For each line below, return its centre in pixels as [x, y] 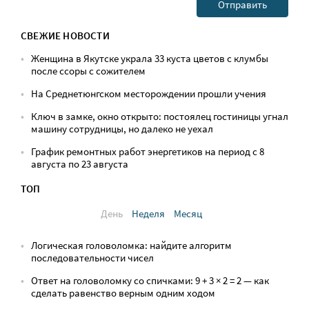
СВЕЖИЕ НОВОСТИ [65, 36]
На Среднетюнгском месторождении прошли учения [149, 93]
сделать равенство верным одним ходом [123, 293]
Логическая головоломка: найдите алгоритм [131, 245]
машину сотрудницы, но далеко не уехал [122, 129]
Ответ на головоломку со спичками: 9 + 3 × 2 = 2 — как [150, 280]
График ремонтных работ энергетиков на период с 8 [148, 151]
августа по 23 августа [80, 164]
